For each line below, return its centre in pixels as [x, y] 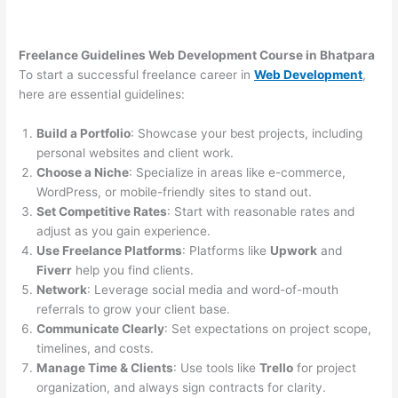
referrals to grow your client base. [134, 310]
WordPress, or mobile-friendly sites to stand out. [175, 192]
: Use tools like [217, 368]
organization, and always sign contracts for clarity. [182, 388]
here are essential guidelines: [102, 95]
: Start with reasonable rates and [261, 212]
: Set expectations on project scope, [268, 329]
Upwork [294, 251]
